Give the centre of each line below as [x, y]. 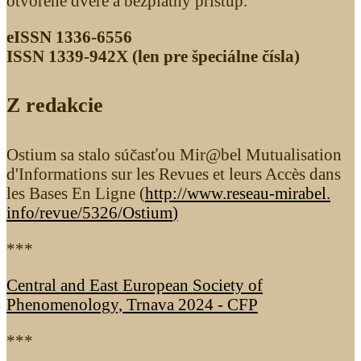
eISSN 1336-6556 [69, 37]
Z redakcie [55, 106]
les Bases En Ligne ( [76, 193]
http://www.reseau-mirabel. [238, 193]
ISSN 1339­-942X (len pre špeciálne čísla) [153, 56]
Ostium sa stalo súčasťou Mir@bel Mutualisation [174, 155]
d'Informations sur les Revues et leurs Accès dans [174, 174]
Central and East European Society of [135, 284]
